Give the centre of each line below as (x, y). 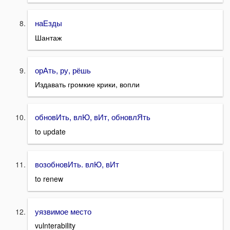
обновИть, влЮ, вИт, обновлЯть (93, 117)
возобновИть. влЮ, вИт (77, 164)
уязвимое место (63, 211)
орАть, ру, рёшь (63, 70)
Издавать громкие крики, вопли (87, 84)
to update (50, 131)
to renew (49, 178)
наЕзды (49, 22)
